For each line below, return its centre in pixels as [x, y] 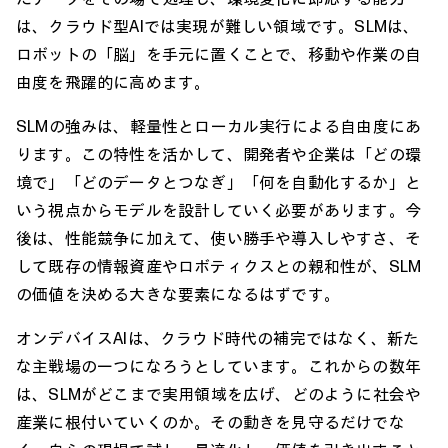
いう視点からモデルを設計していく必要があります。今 [218, 209]
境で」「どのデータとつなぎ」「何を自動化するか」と [219, 181]
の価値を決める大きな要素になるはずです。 [178, 293]
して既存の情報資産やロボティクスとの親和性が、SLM [219, 265]
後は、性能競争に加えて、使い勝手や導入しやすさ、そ [218, 237]
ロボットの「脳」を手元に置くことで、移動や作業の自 [218, 53]
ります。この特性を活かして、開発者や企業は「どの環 [218, 153]
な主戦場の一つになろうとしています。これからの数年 [218, 365]
